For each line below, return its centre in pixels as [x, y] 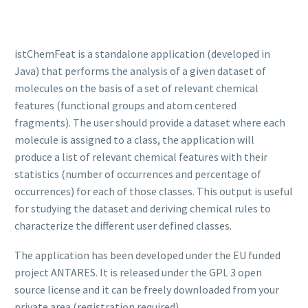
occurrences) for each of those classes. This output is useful [154, 191]
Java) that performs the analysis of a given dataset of [140, 71]
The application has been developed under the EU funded [147, 255]
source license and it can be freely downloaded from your [147, 289]
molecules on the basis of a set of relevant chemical [136, 88]
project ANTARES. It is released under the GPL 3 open [138, 272]
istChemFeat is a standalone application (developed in [142, 54]
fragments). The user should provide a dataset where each [150, 122]
